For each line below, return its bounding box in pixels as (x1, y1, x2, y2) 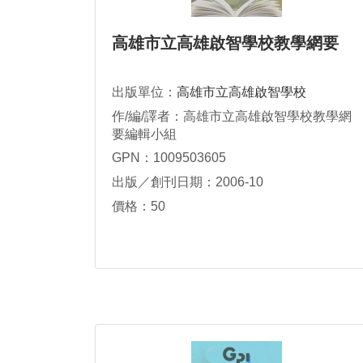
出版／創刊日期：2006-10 (112, 175, 263, 190)
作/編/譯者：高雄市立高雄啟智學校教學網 (112, 109, 352, 123)
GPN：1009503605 (112, 151, 226, 165)
